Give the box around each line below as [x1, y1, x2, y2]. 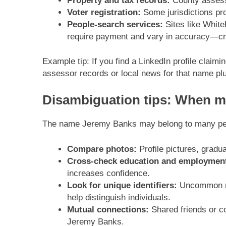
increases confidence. [67, 168, 150, 178]
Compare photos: [67, 144, 137, 154]
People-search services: [67, 19, 163, 29]
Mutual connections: [67, 204, 149, 214]
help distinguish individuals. [67, 192, 171, 202]
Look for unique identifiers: [67, 180, 177, 190]
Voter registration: [67, 7, 141, 17]
